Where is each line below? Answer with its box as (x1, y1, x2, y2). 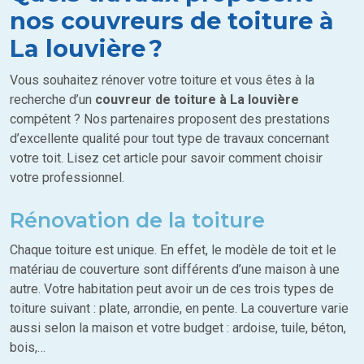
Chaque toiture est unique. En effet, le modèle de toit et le (10, 242, 336, 258)
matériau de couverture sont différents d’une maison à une (10, 262, 340, 278)
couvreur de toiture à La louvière (95, 92, 299, 108)
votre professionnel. (10, 170, 124, 186)
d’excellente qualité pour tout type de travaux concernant (10, 131, 329, 147)
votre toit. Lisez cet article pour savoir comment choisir (10, 150, 323, 167)
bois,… (10, 340, 45, 356)
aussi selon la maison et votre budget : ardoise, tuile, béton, (10, 320, 346, 336)
